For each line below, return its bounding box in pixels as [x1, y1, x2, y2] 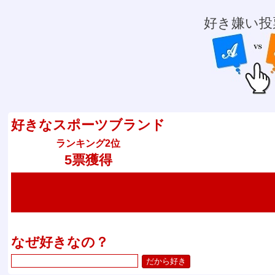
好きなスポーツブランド [11, 117, 166, 133]
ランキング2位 [56, 137, 121, 149]
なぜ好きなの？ [11, 234, 109, 250]
